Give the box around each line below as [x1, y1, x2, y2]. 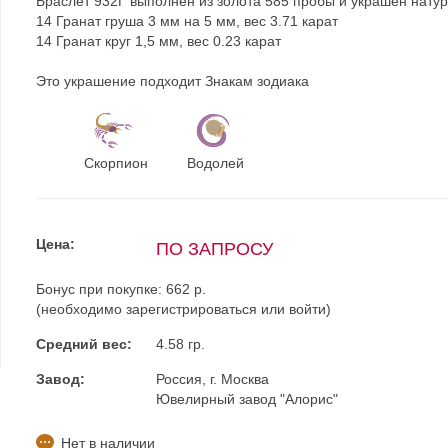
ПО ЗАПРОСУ [155, 239, 273, 259]
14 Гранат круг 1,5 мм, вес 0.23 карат [35, 33, 281, 49]
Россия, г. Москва [155, 371, 269, 387]
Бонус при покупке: [35, 281, 166, 297]
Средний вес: [35, 336, 132, 352]
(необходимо [35, 301, 126, 317]
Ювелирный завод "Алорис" [155, 391, 338, 407]
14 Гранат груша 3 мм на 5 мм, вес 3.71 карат [35, 13, 338, 29]
